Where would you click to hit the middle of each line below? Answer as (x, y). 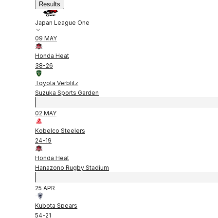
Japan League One (62, 22)
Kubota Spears (56, 205)
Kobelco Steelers (60, 130)
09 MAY (46, 38)
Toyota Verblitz (57, 83)
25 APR (45, 188)
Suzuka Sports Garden (67, 92)
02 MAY (46, 113)
